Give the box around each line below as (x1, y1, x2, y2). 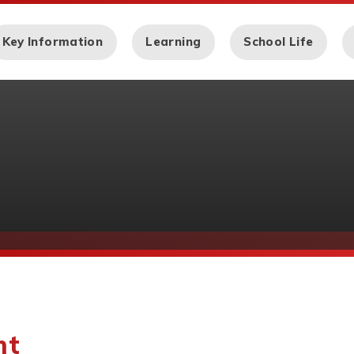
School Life (243, 34, 314, 50)
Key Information (2, 34, 104, 50)
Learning (145, 34, 201, 50)
